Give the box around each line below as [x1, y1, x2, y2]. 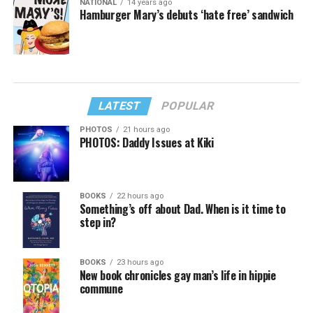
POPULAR [160, 99, 217, 113]
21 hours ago [122, 125, 170, 135]
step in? [79, 214, 117, 231]
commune [79, 280, 123, 298]
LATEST [97, 99, 143, 113]
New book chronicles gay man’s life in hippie [79, 267, 276, 284]
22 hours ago [116, 191, 163, 201]
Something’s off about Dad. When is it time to [79, 201, 286, 218]
